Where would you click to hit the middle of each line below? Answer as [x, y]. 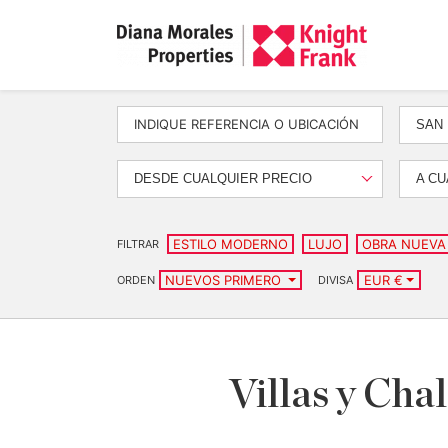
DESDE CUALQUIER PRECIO [223, 178]
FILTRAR [138, 244]
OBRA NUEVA [404, 244]
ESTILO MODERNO [230, 244]
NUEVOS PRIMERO [225, 280]
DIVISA [336, 280]
